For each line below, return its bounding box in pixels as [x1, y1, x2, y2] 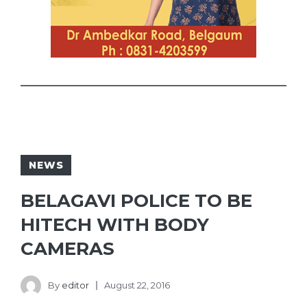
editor [62, 279, 89, 291]
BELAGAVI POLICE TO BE [21, 190, 252, 212]
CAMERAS [21, 238, 114, 260]
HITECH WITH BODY [21, 214, 209, 236]
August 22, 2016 [104, 279, 170, 291]
